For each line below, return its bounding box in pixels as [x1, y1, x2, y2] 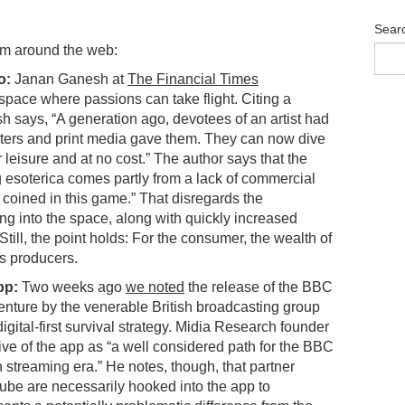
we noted [126, 278, 184, 295]
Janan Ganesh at [14, 71, 127, 87]
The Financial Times [127, 71, 259, 87]
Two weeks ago [22, 278, 126, 295]
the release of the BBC [184, 278, 333, 295]
